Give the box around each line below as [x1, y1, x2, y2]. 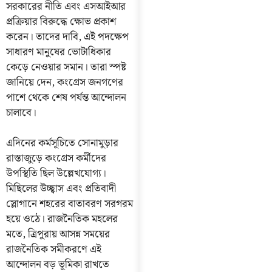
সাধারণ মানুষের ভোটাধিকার [6, 43, 111, 61]
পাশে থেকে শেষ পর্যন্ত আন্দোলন [6, 89, 126, 106]
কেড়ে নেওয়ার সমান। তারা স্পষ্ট [6, 58, 126, 76]
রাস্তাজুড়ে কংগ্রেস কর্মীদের [6, 150, 106, 168]
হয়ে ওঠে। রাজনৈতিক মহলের [6, 211, 118, 228]
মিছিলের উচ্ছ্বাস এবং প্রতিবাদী [6, 180, 116, 198]
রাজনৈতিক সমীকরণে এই [6, 241, 101, 259]
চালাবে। [6, 104, 36, 121]
